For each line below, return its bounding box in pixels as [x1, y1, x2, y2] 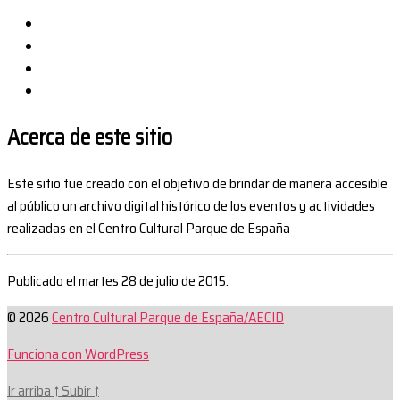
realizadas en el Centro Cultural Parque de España [7, 217, 290, 240]
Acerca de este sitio [7, 121, 172, 155]
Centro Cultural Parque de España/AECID [52, 306, 284, 329]
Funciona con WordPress [7, 343, 149, 366]
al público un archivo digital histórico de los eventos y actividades [7, 195, 375, 218]
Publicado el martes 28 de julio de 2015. [7, 270, 229, 293]
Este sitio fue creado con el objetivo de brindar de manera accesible [7, 172, 387, 196]
